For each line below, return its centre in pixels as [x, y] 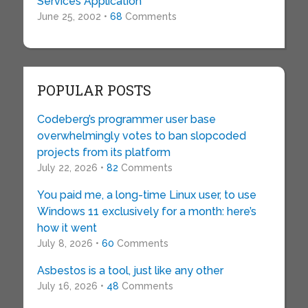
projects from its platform [103, 153]
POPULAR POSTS [94, 90]
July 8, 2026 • [69, 244]
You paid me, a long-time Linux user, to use [146, 195]
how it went [67, 228]
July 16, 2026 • [71, 286]
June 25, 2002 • [73, 17]
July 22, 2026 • [71, 168]
